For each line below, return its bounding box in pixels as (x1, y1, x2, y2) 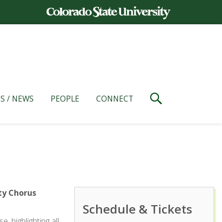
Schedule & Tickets (83, 201, 193, 217)
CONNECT (96, 93, 133, 104)
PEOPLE (51, 93, 79, 104)
